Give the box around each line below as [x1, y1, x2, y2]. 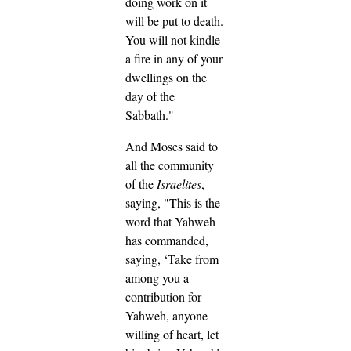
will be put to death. [125, 13, 223, 30]
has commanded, [125, 232, 208, 249]
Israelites [157, 175, 201, 193]
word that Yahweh [125, 213, 215, 230]
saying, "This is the [125, 194, 220, 212]
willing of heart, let [125, 326, 219, 343]
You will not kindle [125, 31, 220, 49]
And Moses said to [125, 138, 218, 155]
